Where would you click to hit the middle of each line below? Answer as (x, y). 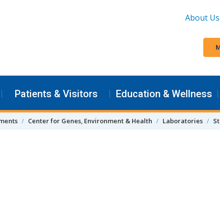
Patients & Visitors (56, 94)
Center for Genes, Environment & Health (90, 121)
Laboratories (183, 121)
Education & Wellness (164, 94)
